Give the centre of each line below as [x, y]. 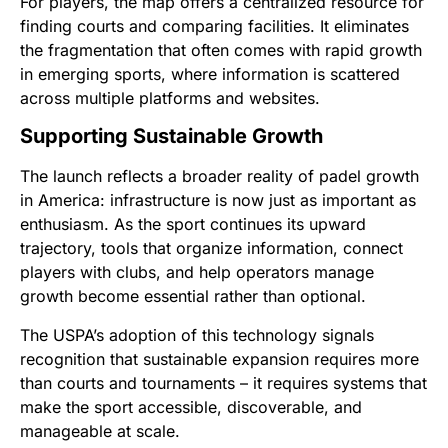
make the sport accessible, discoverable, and [191, 406]
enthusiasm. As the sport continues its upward [193, 224]
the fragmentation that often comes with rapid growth [221, 50]
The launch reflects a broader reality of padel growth [219, 176]
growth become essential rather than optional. [193, 296]
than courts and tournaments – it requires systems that [223, 382]
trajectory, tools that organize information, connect [211, 248]
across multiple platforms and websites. [170, 98]
